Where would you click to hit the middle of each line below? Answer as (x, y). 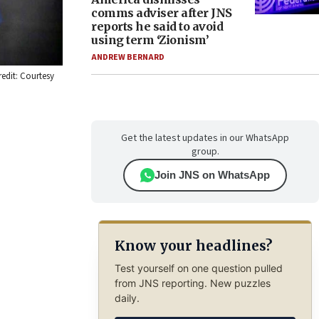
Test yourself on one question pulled (198, 268)
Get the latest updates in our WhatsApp (205, 138)
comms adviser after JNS (162, 13)
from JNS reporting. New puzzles (192, 283)
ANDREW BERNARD (128, 57)
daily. (127, 298)
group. (205, 152)
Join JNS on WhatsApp (212, 175)
